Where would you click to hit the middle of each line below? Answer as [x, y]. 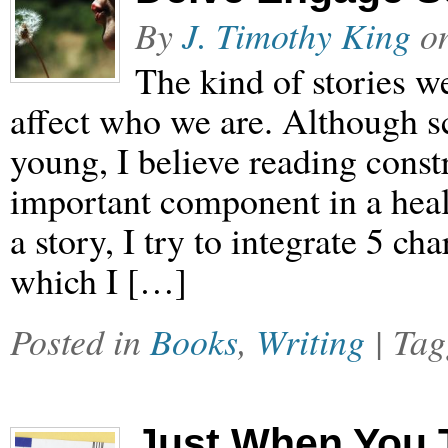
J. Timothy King [296, 35]
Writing [310, 341]
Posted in [80, 341]
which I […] [98, 280]
